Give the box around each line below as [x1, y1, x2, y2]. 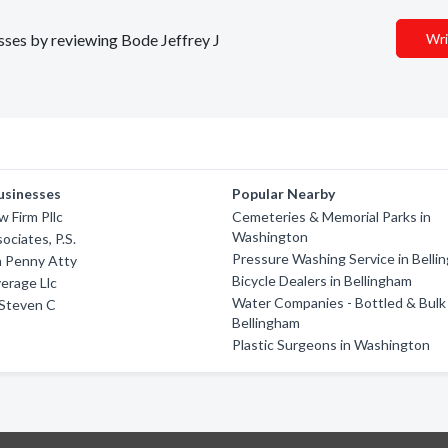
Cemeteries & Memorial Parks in [232, 208, 432, 225]
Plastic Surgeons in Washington [232, 336, 431, 353]
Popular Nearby [232, 185, 336, 202]
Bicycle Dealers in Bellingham [232, 272, 413, 289]
